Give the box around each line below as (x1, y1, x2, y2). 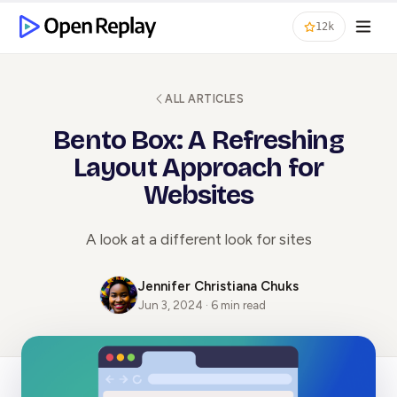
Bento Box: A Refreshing (53, 123, 344, 156)
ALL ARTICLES (165, 91, 244, 105)
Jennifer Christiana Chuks (137, 277, 299, 294)
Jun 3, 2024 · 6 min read (137, 297, 266, 312)
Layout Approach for (74, 151, 323, 183)
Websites (143, 178, 254, 211)
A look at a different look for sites (85, 230, 312, 248)
